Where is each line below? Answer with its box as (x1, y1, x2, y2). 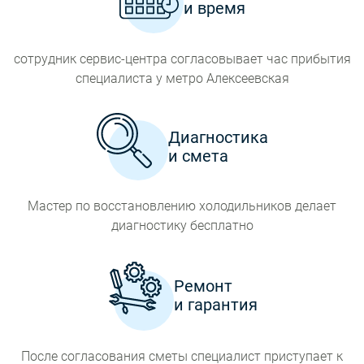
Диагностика (167, 127, 268, 147)
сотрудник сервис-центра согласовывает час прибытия (13, 51, 351, 67)
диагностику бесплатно (110, 218, 253, 233)
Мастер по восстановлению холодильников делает (28, 198, 336, 214)
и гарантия (173, 294, 258, 314)
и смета (167, 145, 228, 166)
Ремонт (173, 275, 232, 296)
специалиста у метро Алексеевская (75, 71, 289, 86)
